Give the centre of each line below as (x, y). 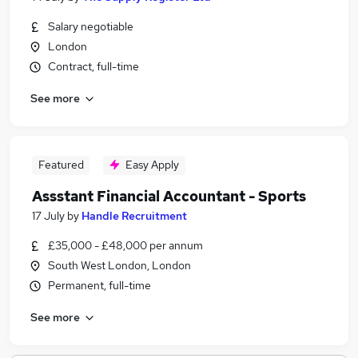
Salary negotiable (91, 26)
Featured (61, 165)
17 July (48, 216)
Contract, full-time (93, 66)
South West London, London (119, 265)
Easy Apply (152, 165)
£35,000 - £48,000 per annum (125, 245)
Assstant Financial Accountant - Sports (169, 196)
